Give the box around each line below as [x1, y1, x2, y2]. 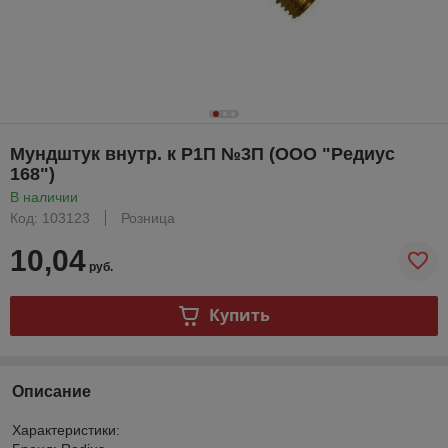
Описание [12, 382, 91, 400]
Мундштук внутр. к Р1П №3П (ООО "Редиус [10, 143, 395, 164]
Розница [121, 209, 175, 226]
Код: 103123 [10, 209, 90, 226]
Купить [208, 304, 270, 327]
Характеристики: [12, 421, 120, 438]
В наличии [10, 188, 78, 205]
